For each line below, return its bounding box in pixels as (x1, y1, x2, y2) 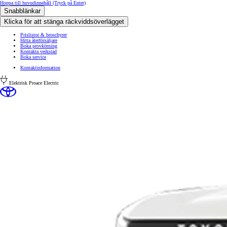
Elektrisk (8, 80, 27, 86)
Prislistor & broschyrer (20, 32, 67, 37)
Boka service (20, 54, 46, 60)
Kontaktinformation (20, 65, 60, 70)
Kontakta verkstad (20, 49, 57, 54)
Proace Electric (29, 80, 59, 86)
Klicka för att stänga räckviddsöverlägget (4, 18, 124, 25)
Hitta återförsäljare (20, 37, 57, 43)
